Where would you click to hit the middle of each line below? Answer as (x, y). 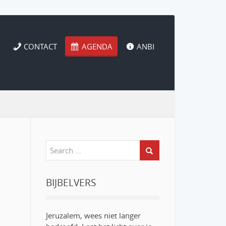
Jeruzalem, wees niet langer (93, 215)
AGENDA (97, 46)
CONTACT (40, 46)
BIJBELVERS (71, 182)
